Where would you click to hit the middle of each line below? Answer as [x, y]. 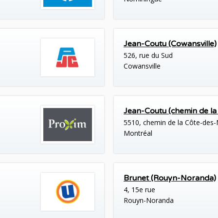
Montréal [138, 133]
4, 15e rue [139, 190]
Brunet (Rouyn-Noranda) [170, 178]
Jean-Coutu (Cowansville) [170, 44]
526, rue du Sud [148, 55]
